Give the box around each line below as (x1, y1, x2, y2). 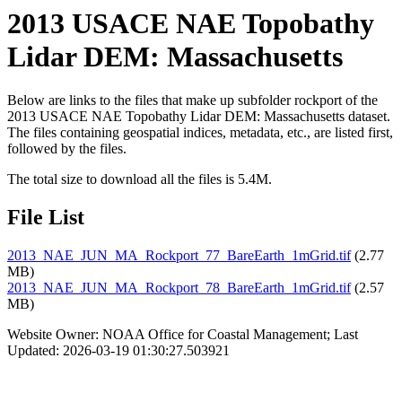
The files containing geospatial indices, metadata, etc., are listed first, (7, 125, 393, 141)
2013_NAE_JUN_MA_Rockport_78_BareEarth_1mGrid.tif (7, 280, 351, 296)
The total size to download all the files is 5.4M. (7, 171, 272, 188)
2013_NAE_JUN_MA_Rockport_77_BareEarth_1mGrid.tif (7, 248, 351, 264)
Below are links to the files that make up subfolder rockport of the (7, 92, 378, 109)
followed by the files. (7, 141, 127, 157)
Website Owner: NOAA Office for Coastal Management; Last (7, 327, 358, 343)
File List (7, 205, 84, 230)
